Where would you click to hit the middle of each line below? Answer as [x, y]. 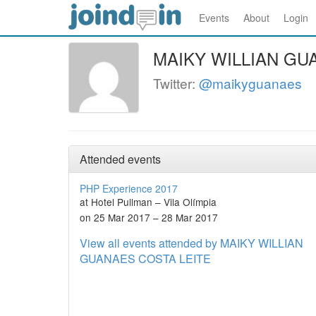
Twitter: [176, 83]
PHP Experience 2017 [129, 188]
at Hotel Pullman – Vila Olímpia [148, 202]
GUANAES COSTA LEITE [145, 259]
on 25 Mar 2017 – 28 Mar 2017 [149, 217]
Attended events [120, 159]
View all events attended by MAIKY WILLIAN [192, 243]
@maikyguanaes [250, 83]
